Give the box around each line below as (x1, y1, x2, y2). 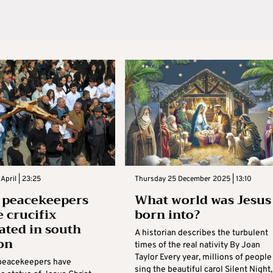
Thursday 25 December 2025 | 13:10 (134, 174, 252, 184)
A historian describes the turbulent (134, 227, 268, 238)
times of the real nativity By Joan (134, 239, 260, 250)
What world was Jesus (134, 189, 271, 211)
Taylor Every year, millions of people (134, 252, 272, 263)
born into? (134, 204, 200, 225)
